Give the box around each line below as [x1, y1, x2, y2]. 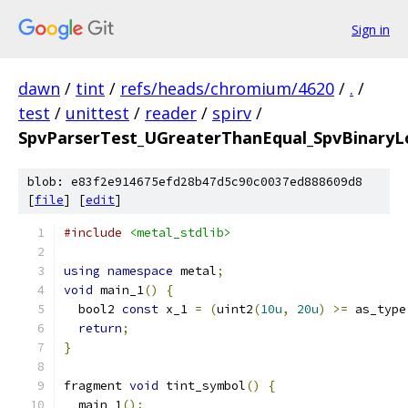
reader [145, 102, 197, 124]
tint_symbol [158, 378, 246, 393]
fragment [64, 378, 129, 393]
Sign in [352, 20, 390, 38]
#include [64, 225, 122, 240]
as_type [348, 301, 406, 317]
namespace [107, 263, 173, 279]
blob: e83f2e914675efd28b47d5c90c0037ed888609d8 [27, 174, 362, 189]
